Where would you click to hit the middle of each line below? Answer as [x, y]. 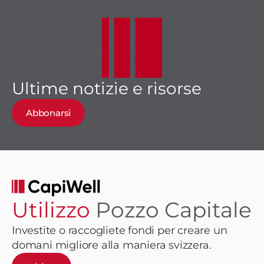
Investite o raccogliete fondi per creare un [120, 230]
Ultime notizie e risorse [107, 89]
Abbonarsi [49, 113]
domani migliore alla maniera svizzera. [112, 245]
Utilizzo [54, 209]
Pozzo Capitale [174, 209]
